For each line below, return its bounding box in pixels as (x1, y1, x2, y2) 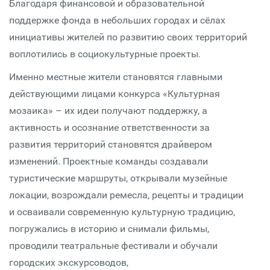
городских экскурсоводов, (9, 257, 128, 268)
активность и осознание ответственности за (9, 122, 210, 133)
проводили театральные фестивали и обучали (9, 240, 218, 251)
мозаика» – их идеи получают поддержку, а (9, 105, 207, 116)
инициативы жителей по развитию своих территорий (9, 31, 247, 43)
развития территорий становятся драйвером (9, 139, 212, 150)
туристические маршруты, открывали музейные (9, 172, 227, 184)
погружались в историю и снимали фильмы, (9, 223, 209, 234)
